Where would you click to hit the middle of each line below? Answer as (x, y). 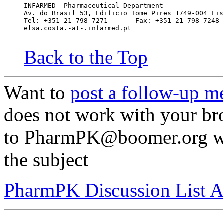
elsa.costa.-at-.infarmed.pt (78, 28)
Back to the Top (86, 57)
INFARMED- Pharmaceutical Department (94, 6)
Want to (37, 93)
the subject (46, 160)
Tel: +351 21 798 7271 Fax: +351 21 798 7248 (121, 21)
